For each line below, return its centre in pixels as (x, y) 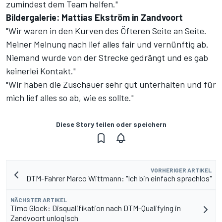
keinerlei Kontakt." (41, 71)
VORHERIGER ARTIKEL (181, 170)
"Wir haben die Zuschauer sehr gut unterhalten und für (111, 84)
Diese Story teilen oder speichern (111, 124)
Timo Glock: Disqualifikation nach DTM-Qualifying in (96, 208)
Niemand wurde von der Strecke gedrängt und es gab (107, 58)
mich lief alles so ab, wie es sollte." (70, 98)
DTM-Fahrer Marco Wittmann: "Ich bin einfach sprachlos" (119, 178)
